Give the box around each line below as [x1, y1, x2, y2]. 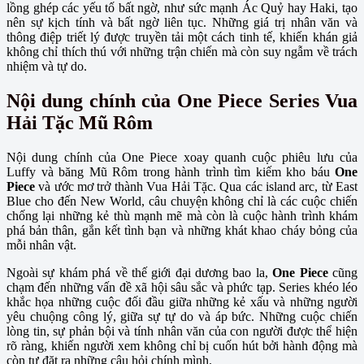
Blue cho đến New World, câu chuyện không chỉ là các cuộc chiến [6, 193, 357, 208]
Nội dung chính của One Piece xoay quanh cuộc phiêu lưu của [6, 149, 357, 164]
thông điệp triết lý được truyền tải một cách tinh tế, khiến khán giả [6, 29, 357, 44]
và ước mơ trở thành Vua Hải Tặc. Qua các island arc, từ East [35, 179, 357, 193]
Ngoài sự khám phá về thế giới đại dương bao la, [6, 265, 273, 279]
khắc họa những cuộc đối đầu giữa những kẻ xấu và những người [6, 294, 357, 309]
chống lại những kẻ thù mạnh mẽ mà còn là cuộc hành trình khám [6, 208, 357, 223]
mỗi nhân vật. [6, 237, 76, 252]
